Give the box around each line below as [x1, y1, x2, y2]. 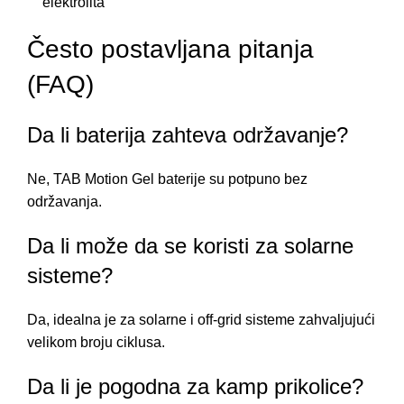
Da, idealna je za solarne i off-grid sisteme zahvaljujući [27, 311, 375, 327]
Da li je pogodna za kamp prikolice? [27, 373, 363, 399]
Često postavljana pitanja [27, 34, 314, 63]
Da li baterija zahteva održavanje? [27, 122, 348, 147]
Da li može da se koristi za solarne [27, 233, 353, 258]
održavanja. [27, 193, 102, 209]
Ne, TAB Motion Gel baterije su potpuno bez [27, 170, 308, 187]
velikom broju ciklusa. [27, 334, 165, 350]
